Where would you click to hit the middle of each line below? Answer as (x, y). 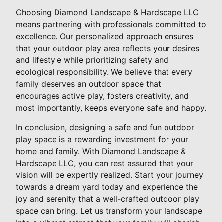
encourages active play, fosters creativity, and (102, 96)
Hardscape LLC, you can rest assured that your (105, 163)
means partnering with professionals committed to (111, 25)
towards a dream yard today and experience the (107, 187)
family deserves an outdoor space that (88, 84)
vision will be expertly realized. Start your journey (110, 175)
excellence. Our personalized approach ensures (105, 36)
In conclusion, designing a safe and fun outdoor (105, 128)
